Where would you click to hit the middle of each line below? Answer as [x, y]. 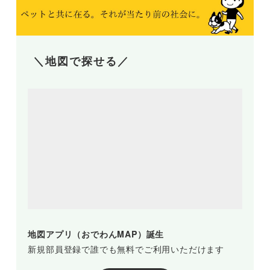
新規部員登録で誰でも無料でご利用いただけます [126, 249]
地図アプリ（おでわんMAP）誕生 [96, 234]
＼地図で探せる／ [82, 62]
